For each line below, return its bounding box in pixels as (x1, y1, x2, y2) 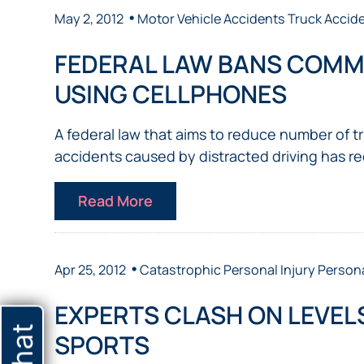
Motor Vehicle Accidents (137, 9, 286, 28)
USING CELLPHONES (54, 76, 288, 110)
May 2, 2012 (54, 9, 124, 28)
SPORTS (54, 327, 150, 362)
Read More (78, 190, 154, 210)
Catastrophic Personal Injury (140, 260, 316, 279)
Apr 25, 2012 (54, 260, 127, 279)
